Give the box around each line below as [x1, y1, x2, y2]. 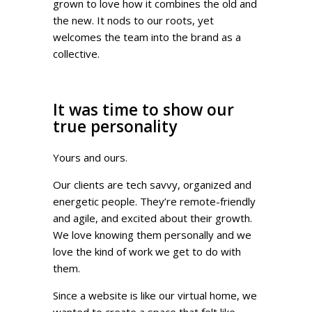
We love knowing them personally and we [53, 228, 252, 242]
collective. [53, 46, 103, 61]
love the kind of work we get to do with [53, 244, 242, 259]
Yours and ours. [53, 150, 128, 165]
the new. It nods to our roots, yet [53, 13, 214, 27]
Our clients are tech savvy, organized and [53, 178, 252, 192]
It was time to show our [53, 99, 235, 121]
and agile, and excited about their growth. [53, 211, 253, 226]
